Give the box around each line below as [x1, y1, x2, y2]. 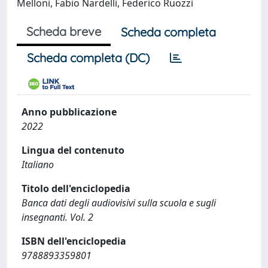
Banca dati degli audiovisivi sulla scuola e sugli [22, 196, 216, 209]
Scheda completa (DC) [27, 50, 150, 65]
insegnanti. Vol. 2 [22, 211, 93, 224]
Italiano [22, 158, 54, 171]
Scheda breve [26, 24, 101, 39]
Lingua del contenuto [22, 144, 124, 157]
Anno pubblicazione [22, 105, 117, 118]
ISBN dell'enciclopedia [22, 234, 126, 248]
